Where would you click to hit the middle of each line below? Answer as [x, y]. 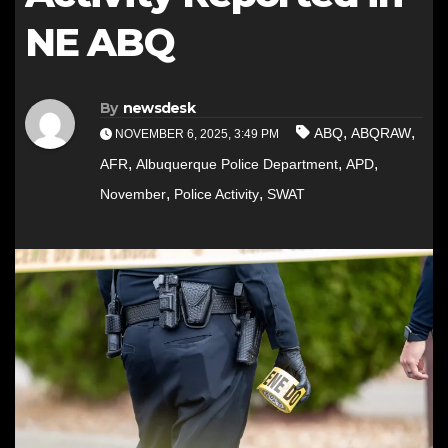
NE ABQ [99, 42]
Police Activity [216, 194]
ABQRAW [381, 133]
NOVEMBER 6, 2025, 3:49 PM [197, 134]
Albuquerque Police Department [237, 164]
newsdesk [159, 108]
